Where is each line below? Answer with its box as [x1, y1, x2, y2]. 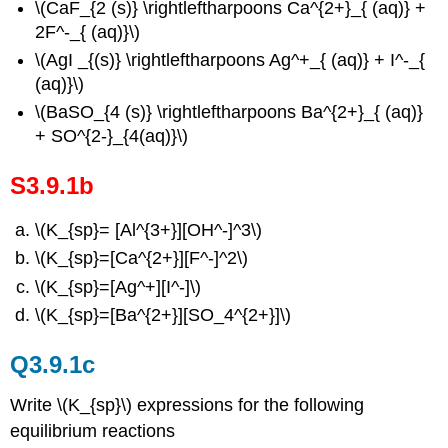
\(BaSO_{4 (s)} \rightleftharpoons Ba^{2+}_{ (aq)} [35, 102, 424, 123]
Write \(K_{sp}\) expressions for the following [10, 394, 365, 415]
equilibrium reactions [10, 420, 176, 441]
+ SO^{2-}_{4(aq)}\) [35, 126, 189, 147]
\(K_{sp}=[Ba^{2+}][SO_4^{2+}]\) [35, 305, 292, 326]
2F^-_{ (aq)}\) [35, 21, 141, 42]
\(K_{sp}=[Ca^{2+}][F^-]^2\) [35, 248, 249, 269]
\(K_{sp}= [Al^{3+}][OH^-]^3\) [35, 219, 263, 240]
